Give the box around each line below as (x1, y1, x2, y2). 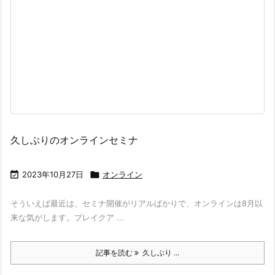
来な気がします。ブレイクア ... (10, 212, 124, 223)
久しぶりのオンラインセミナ (10, 134, 138, 147)
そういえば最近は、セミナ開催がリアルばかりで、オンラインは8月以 (10, 198, 263, 209)
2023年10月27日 (22, 169, 83, 180)
